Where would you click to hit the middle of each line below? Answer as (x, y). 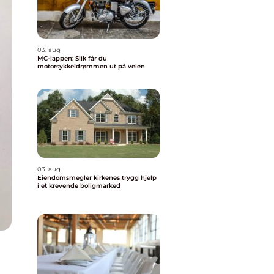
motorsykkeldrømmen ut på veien (91, 66)
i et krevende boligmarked (79, 186)
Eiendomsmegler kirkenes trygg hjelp (80, 178)
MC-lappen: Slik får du (72, 58)
